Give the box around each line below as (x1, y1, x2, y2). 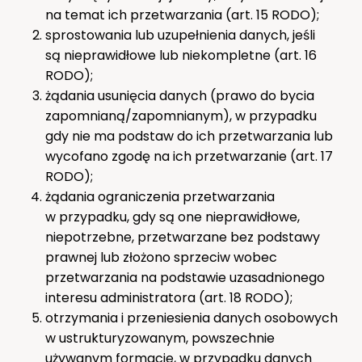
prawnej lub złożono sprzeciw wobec (45, 247, 277, 267)
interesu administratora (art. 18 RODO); (45, 288, 293, 307)
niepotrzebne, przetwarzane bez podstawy (45, 227, 320, 246)
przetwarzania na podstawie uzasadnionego (45, 267, 325, 287)
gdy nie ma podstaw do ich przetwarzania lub (45, 126, 333, 145)
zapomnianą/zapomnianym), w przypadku (45, 106, 317, 125)
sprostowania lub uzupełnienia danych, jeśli (45, 25, 315, 44)
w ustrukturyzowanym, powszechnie (45, 328, 275, 347)
